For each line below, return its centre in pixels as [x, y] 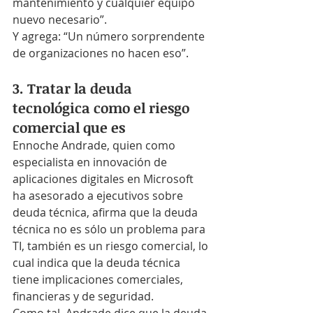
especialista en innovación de [91, 162]
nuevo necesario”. [60, 20]
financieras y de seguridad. [83, 296]
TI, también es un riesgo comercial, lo [112, 246]
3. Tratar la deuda [74, 88]
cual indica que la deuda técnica [98, 263]
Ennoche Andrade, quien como [95, 145]
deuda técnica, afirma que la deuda [107, 212]
